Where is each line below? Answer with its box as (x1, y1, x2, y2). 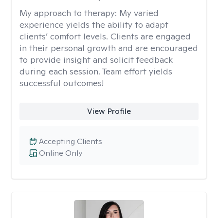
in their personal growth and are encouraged (19, 42, 198, 54)
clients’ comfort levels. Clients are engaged (19, 31, 191, 42)
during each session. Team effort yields (19, 66, 172, 77)
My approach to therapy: (19, 7, 119, 18)
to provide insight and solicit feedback (19, 54, 173, 65)
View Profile (87, 106, 131, 116)
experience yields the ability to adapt (19, 19, 168, 30)
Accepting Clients (39, 136, 102, 146)
